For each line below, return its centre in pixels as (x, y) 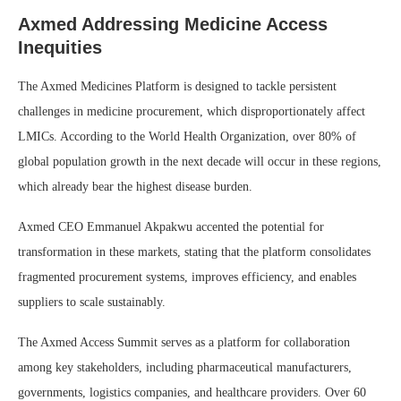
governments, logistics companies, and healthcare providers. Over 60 (192, 392)
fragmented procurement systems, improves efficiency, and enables (187, 277)
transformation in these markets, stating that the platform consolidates (194, 252)
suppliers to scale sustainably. (92, 302)
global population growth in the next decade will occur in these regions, (200, 162)
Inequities (60, 47)
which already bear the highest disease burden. (135, 187)
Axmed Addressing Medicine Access (173, 24)
